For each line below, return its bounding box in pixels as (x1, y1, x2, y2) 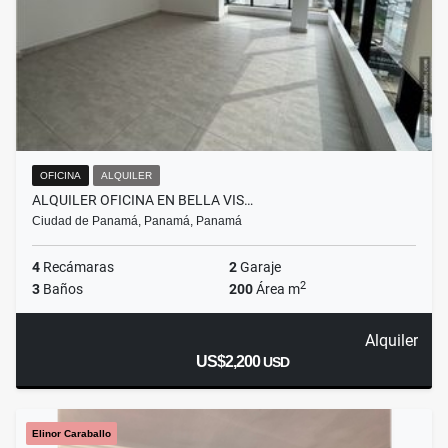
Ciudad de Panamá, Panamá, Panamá (32, 214, 242, 229)
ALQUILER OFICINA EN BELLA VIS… (32, 192, 253, 209)
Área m (253, 281, 300, 298)
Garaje (237, 259, 281, 276)
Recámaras (40, 259, 114, 276)
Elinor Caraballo (32, 428, 111, 440)
